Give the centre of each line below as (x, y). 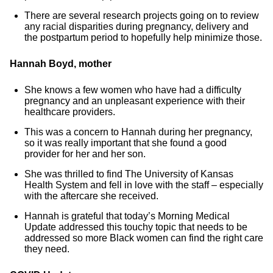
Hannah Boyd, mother (61, 64)
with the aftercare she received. (91, 196)
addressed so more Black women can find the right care (144, 238)
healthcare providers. (70, 112)
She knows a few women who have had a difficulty (133, 90)
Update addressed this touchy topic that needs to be (136, 227)
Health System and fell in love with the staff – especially (144, 185)
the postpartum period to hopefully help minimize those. (143, 37)
